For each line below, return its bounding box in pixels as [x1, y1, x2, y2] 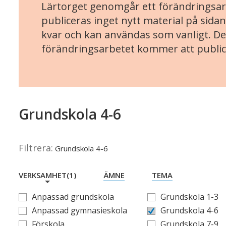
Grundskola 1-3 [160, 191, 218, 203]
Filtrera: [19, 142, 53, 154]
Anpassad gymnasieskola [32, 205, 127, 216]
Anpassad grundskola [32, 191, 114, 203]
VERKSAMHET [19, 170, 67, 181]
